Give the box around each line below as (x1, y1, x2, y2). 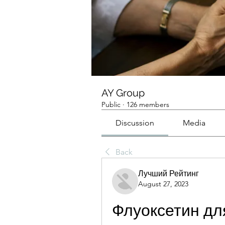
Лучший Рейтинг (138, 169, 199, 178)
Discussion (116, 118, 155, 128)
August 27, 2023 (138, 179, 188, 188)
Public (101, 100, 121, 109)
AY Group (101, 87, 145, 99)
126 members (127, 100, 169, 109)
